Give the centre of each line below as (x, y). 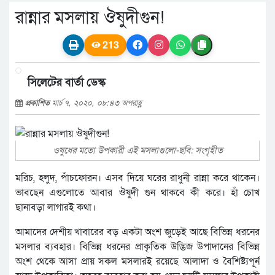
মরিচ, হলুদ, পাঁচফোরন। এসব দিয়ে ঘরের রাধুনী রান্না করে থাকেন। (137, 178)
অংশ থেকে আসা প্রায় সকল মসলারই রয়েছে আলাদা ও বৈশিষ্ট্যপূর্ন (137, 261)
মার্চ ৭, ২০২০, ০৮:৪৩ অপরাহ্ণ (97, 102)
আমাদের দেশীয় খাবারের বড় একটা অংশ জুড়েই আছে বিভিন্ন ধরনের (137, 232)
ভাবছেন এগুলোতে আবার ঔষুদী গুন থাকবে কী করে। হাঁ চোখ (137, 192)
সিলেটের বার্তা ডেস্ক (67, 81)
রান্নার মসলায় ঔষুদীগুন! (90, 18)
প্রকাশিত (39, 102)
